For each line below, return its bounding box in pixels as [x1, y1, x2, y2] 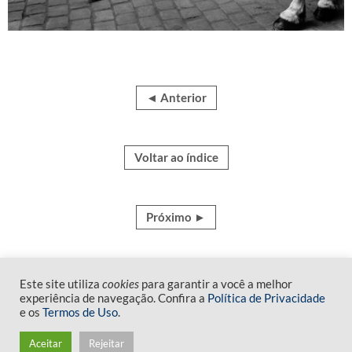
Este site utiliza [20, 277, 102, 291]
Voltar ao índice [134, 149, 218, 164]
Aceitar [29, 337, 62, 350]
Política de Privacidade [207, 291, 325, 305]
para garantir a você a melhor [139, 277, 292, 291]
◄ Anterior [145, 90, 207, 104]
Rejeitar [89, 337, 124, 350]
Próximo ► [146, 209, 206, 224]
